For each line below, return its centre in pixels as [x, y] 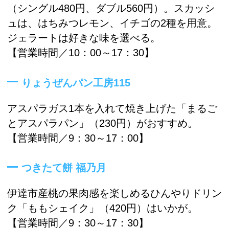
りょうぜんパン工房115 [76, 83]
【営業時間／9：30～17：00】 [78, 138]
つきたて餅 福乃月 [64, 168]
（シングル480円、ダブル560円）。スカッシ [111, 8]
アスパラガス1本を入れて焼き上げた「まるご [112, 108]
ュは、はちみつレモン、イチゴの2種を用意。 [112, 23]
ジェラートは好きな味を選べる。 [84, 38]
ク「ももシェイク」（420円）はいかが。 [102, 208]
